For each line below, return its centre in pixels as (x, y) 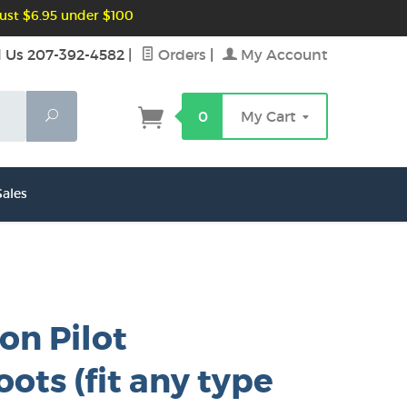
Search (79, 115)
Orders (180, 55)
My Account (283, 55)
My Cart (270, 116)
